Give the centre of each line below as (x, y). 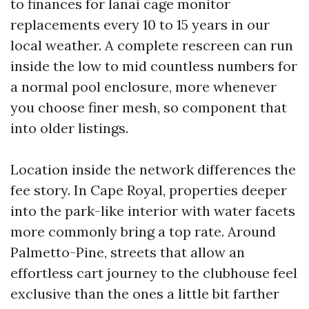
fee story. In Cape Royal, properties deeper (149, 190)
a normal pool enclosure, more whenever (143, 87)
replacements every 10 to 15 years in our (140, 24)
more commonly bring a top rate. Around (143, 231)
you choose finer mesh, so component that (149, 107)
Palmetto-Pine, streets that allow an (128, 252)
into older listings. (69, 128)
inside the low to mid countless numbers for (154, 66)
